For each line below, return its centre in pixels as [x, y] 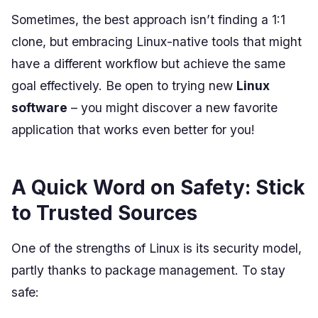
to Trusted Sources [104, 213]
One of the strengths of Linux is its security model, [157, 248]
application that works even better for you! [133, 129]
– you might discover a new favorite [172, 107]
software [39, 107]
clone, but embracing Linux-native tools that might [157, 41]
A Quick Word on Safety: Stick [158, 187]
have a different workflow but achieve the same [148, 63]
